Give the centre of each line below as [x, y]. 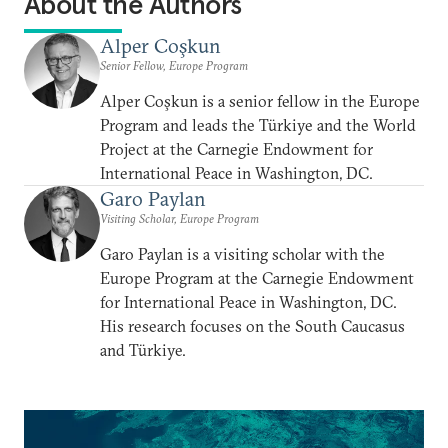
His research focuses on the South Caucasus [252, 326]
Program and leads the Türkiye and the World [258, 125]
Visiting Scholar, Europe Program [179, 218]
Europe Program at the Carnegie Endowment [257, 278]
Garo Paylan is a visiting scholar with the [242, 254]
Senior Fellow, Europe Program [174, 65]
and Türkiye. [143, 350]
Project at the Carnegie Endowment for [236, 149]
